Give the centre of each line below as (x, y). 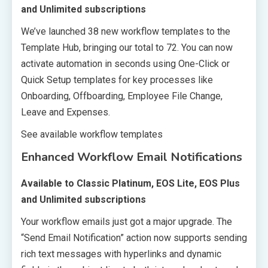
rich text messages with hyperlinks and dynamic (121, 254)
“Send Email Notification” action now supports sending (134, 237)
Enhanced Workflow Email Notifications (132, 157)
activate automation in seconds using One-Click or (125, 63)
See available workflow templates (92, 134)
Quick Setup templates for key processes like (117, 80)
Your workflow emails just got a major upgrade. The (127, 221)
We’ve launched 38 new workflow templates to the (126, 31)
